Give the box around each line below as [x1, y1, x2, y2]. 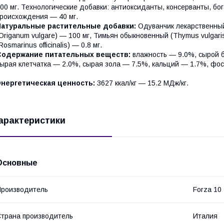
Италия [193, 211, 217, 220]
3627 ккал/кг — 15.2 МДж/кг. [97, 78, 188, 87]
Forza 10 [193, 185, 221, 193]
